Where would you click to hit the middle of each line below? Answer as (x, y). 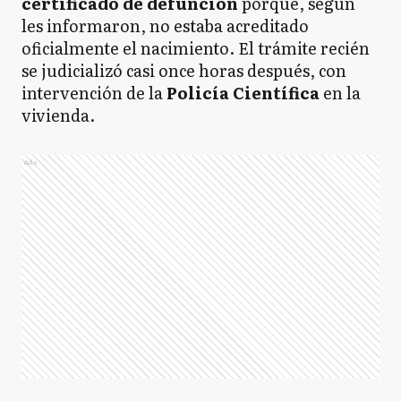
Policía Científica (243, 93)
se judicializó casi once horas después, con (184, 71)
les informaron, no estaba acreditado (165, 26)
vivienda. (58, 115)
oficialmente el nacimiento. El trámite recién (196, 48)
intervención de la (94, 93)
